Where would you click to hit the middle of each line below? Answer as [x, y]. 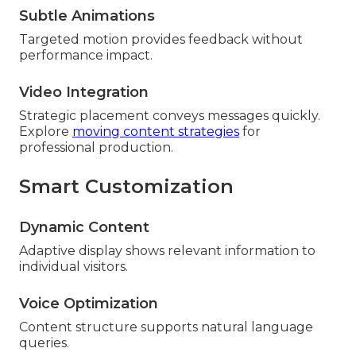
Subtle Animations [87, 16]
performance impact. [86, 56]
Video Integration [84, 93]
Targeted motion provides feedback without [161, 40]
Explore [46, 132]
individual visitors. [74, 267]
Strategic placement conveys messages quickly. [170, 116]
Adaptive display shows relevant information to [167, 251]
